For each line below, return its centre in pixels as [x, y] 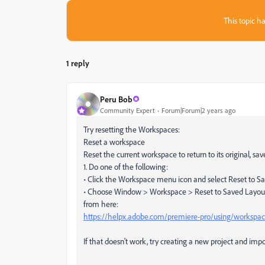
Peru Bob [116, 99]
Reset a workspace [114, 142]
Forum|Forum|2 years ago [198, 110]
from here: [101, 204]
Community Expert [127, 110]
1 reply [78, 63]
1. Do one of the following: [126, 167]
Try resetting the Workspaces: [132, 130]
